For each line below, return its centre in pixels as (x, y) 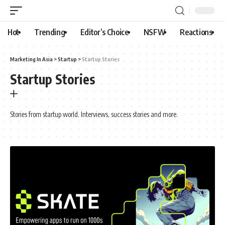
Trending (50, 32)
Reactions (196, 32)
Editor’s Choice (104, 32)
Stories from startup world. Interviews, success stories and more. (94, 114)
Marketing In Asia (31, 59)
